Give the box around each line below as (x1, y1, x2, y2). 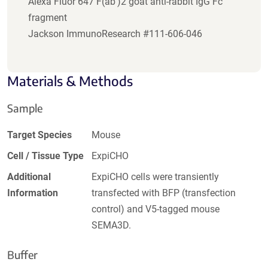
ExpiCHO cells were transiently (92, 171, 220, 183)
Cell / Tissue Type (7, 150, 84, 162)
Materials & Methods (7, 72, 133, 90)
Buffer (7, 248, 38, 262)
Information (7, 187, 58, 199)
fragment (28, 12, 67, 24)
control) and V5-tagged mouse (92, 203, 220, 215)
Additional (7, 171, 51, 183)
